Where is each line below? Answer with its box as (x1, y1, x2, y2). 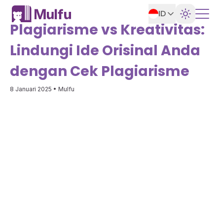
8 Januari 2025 (10, 85, 52, 93)
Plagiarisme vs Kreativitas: (10, 20, 205, 39)
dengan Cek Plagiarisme (10, 62, 189, 81)
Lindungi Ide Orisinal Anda (10, 41, 200, 60)
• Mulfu (52, 85, 74, 93)
